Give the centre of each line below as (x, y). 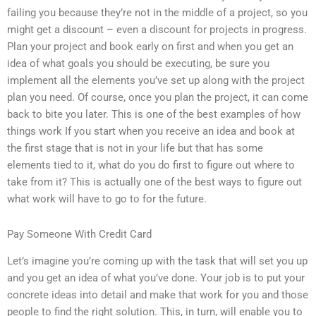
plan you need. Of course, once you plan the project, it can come (158, 98)
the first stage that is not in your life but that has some (135, 148)
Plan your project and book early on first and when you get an (150, 47)
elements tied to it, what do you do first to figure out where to (151, 165)
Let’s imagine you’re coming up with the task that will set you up (157, 261)
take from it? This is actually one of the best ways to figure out (154, 182)
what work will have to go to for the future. (107, 199)
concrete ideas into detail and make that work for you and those (158, 295)
